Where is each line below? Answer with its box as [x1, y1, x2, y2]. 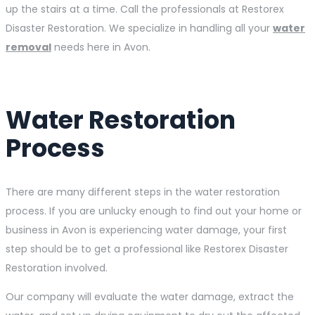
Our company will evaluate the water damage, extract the [6, 290, 294, 304]
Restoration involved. [6, 261, 108, 276]
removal [6, 40, 51, 55]
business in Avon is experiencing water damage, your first [6, 223, 287, 238]
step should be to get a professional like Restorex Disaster [6, 242, 288, 257]
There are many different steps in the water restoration [6, 185, 280, 200]
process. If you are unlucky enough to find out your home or [6, 204, 302, 219]
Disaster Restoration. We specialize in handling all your [6, 21, 273, 36]
